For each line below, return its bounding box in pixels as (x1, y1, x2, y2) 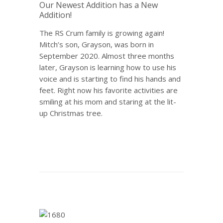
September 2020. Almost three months (39, 51, 174, 61)
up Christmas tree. (39, 108, 103, 118)
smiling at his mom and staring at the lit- (39, 97, 176, 107)
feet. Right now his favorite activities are (39, 85, 178, 95)
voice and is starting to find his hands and (39, 74, 181, 84)
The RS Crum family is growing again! (39, 28, 164, 38)
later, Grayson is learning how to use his (39, 62, 176, 72)
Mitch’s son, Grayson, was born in (39, 39, 154, 49)
